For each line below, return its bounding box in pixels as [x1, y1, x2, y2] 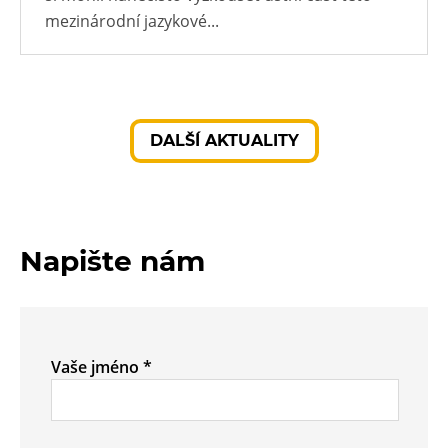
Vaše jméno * [50, 355, 152, 378]
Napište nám [20, 243, 205, 278]
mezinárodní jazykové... [45, 9, 219, 32]
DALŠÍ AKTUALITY [149, 130, 299, 150]
